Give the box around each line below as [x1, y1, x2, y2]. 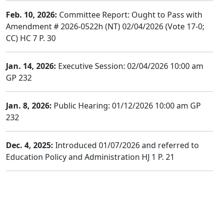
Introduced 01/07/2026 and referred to [53, 140, 199, 151]
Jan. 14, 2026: [6, 61, 56, 71]
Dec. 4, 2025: [6, 140, 53, 151]
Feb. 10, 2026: [6, 9, 57, 20]
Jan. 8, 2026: [6, 100, 52, 111]
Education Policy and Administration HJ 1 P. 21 [6, 152, 175, 162]
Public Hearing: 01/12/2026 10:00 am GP [52, 100, 201, 111]
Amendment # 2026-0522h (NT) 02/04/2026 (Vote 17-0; [6, 21, 204, 32]
